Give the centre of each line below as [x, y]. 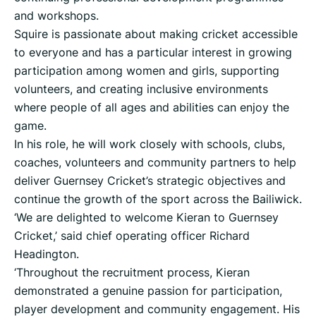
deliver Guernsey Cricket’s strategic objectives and [150, 181]
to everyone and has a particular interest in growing [153, 53]
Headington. [47, 254]
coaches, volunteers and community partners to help [155, 163]
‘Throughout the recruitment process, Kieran [132, 273]
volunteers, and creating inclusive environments [141, 89]
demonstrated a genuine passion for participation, [148, 291]
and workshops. [56, 16]
